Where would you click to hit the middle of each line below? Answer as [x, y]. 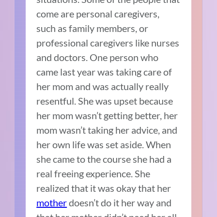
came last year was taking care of [104, 72]
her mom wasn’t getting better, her [107, 116]
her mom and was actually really [103, 86]
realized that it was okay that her [104, 188]
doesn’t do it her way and [119, 203]
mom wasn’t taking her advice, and [107, 130]
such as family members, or [93, 28]
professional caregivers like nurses [108, 43]
